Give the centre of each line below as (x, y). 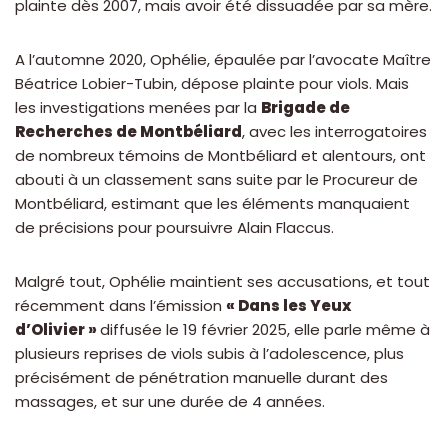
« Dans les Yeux (288, 306)
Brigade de (305, 108)
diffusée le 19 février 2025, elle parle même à (265, 330)
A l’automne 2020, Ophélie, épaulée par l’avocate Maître (223, 60)
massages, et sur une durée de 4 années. (170, 402)
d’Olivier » (57, 330)
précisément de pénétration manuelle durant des (201, 378)
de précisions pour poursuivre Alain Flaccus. (174, 228)
